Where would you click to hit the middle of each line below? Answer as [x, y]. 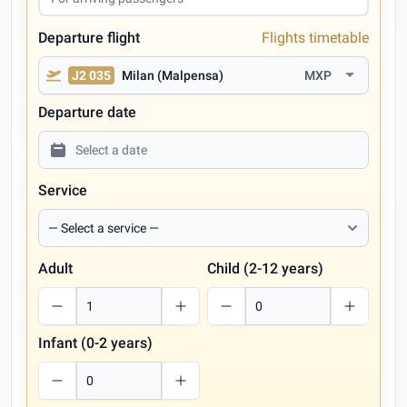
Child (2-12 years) [265, 268]
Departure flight [89, 38]
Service [63, 190]
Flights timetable [315, 38]
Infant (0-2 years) [95, 343]
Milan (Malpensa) [173, 75]
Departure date [87, 112]
